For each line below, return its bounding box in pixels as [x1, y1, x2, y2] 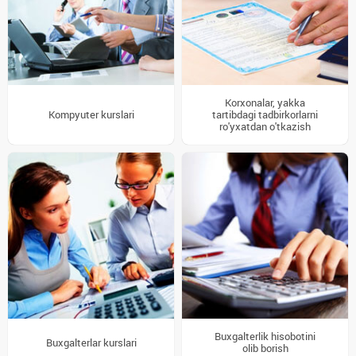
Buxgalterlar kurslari [45, 336, 137, 349]
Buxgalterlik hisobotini [215, 331, 315, 342]
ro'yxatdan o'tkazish [219, 121, 311, 133]
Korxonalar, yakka [225, 97, 305, 109]
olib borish [242, 342, 288, 354]
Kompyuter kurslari [48, 109, 134, 121]
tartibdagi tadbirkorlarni [212, 109, 318, 121]
